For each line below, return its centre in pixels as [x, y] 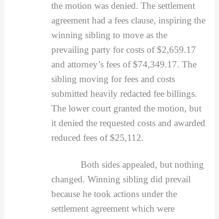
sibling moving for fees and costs [113, 79]
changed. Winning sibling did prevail [121, 179]
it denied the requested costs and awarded [128, 123]
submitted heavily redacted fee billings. [124, 93]
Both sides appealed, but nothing [127, 165]
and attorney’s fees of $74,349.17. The [124, 64]
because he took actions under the [114, 194]
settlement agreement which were [113, 209]
